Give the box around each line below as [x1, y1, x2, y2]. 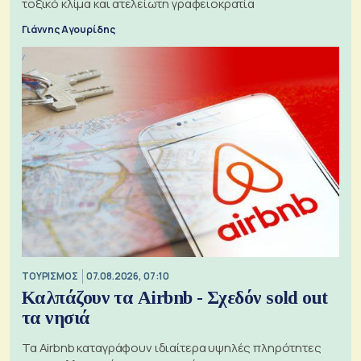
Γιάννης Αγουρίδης [22, 22, 115, 36]
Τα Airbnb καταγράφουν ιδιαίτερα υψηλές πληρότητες [22, 338, 322, 356]
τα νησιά [22, 307, 90, 328]
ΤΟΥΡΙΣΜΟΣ [22, 270, 78, 283]
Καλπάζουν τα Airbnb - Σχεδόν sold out [22, 287, 328, 308]
